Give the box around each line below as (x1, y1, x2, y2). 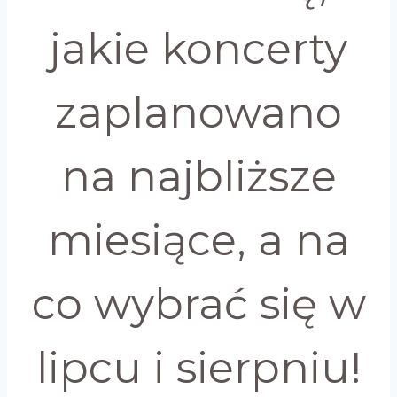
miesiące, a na (47, 214, 350, 266)
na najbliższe (60, 150, 337, 202)
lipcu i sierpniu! (35, 341, 362, 393)
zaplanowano (55, 86, 342, 138)
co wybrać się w (31, 277, 366, 330)
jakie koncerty (50, 22, 347, 74)
